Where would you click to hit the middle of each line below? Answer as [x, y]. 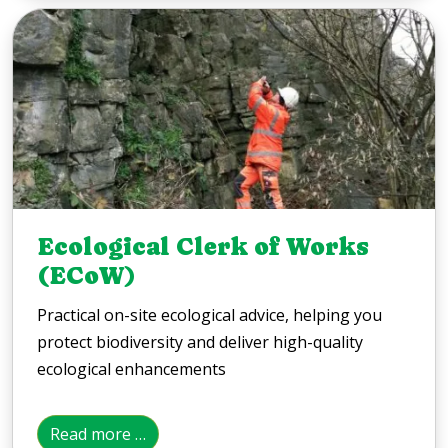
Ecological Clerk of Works [203, 246]
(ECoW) [86, 275]
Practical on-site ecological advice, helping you [209, 315]
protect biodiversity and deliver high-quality [200, 342]
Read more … [98, 434]
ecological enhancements [131, 369]
